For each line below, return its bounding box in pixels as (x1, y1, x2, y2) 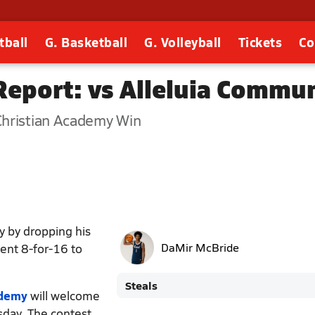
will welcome (27, 286, 100, 304)
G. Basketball (44, 33, 127, 51)
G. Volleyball (144, 33, 221, 51)
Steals (125, 276, 157, 293)
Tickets (238, 33, 282, 51)
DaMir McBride (161, 239, 239, 255)
